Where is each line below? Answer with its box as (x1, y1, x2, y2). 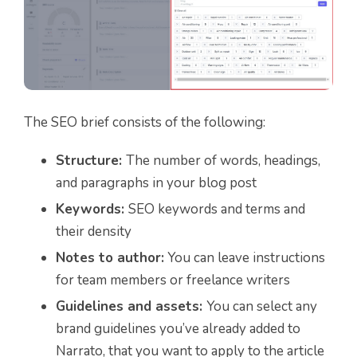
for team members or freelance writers (56, 271, 290, 290)
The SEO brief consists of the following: (24, 113, 265, 132)
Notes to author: (56, 249, 164, 268)
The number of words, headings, (126, 151, 320, 171)
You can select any (206, 297, 317, 316)
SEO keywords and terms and (128, 200, 305, 219)
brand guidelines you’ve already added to (56, 320, 300, 339)
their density (56, 222, 131, 241)
